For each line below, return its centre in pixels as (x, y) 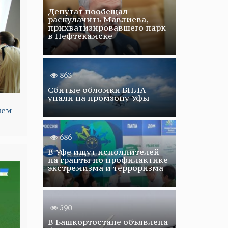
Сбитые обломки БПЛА (97, 90)
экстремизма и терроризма (105, 168)
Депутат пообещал (88, 11)
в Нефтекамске (80, 36)
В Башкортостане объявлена (108, 222)
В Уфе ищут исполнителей (103, 152)
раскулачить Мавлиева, (98, 19)
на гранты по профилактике (108, 160)
